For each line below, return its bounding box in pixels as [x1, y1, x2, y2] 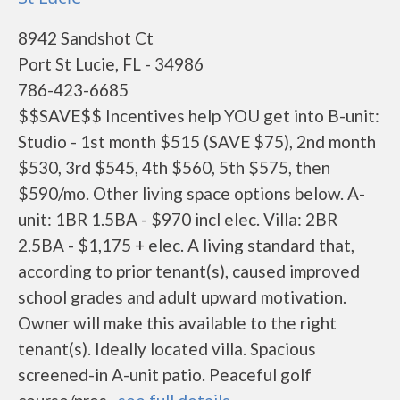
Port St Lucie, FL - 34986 [18, 54, 204, 74]
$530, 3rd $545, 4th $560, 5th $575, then [18, 157, 330, 178]
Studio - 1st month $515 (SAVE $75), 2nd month [18, 131, 376, 152]
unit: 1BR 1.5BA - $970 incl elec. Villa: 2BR [18, 209, 337, 229]
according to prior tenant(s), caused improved [18, 261, 360, 281]
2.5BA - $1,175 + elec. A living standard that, [18, 235, 354, 255]
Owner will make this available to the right [18, 312, 337, 333]
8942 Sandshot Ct [18, 28, 154, 48]
